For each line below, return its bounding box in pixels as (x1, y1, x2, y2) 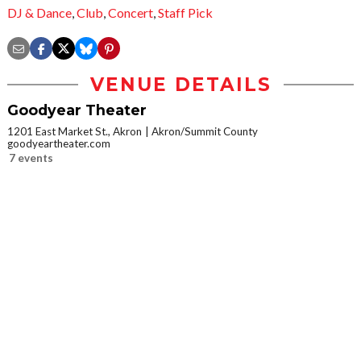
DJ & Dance (7, 5, 72, 21)
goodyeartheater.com (7, 137, 110, 151)
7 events (9, 151, 53, 165)
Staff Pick (158, 5, 213, 21)
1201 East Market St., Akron (7, 125, 142, 139)
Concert (108, 5, 153, 21)
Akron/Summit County (151, 125, 258, 139)
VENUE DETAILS (89, 73, 272, 97)
